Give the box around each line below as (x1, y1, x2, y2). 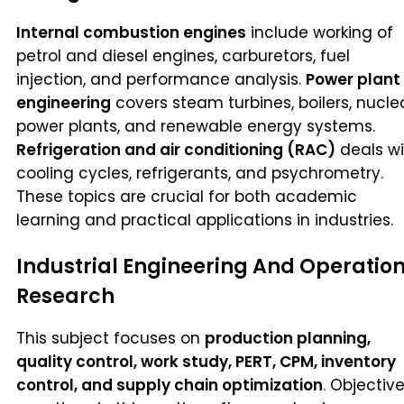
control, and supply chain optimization (16, 373, 323, 396)
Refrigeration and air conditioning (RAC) (16, 138, 335, 161)
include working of (246, 21, 393, 43)
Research (16, 281, 115, 310)
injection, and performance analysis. (16, 68, 306, 90)
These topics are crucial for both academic (16, 185, 357, 207)
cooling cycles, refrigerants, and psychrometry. (16, 161, 383, 184)
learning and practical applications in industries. (16, 208, 393, 231)
